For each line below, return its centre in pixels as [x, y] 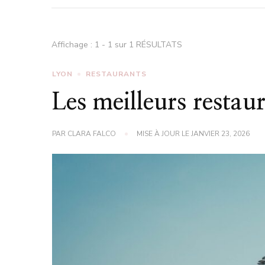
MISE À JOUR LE [164, 133]
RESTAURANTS [116, 74]
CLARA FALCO [91, 133]
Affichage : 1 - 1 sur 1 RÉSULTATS [117, 44]
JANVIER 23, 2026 [220, 133]
